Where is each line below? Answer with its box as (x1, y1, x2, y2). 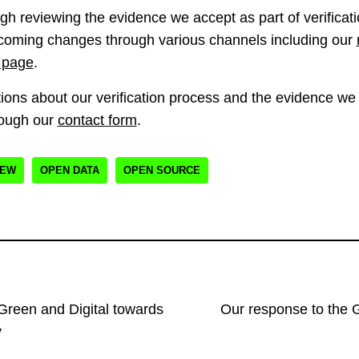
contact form (57, 111, 137, 128)
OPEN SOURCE (123, 163, 200, 176)
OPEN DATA (39, 163, 99, 176)
